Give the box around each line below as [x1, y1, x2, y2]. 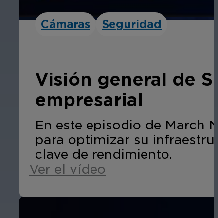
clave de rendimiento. [35, 146, 172, 162]
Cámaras [41, 17, 90, 31]
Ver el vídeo [29, 161, 106, 177]
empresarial [35, 89, 143, 110]
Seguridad [102, 17, 162, 31]
